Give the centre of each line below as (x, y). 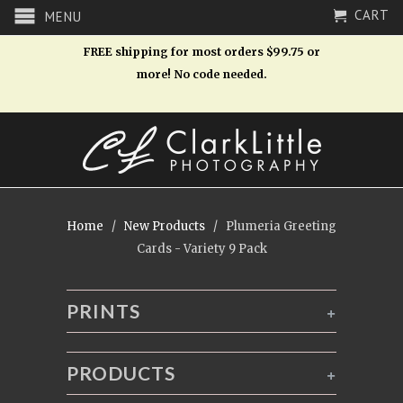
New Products (165, 226)
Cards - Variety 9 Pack (201, 249)
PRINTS (103, 310)
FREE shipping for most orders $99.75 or (201, 52)
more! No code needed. (201, 74)
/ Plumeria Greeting (272, 226)
